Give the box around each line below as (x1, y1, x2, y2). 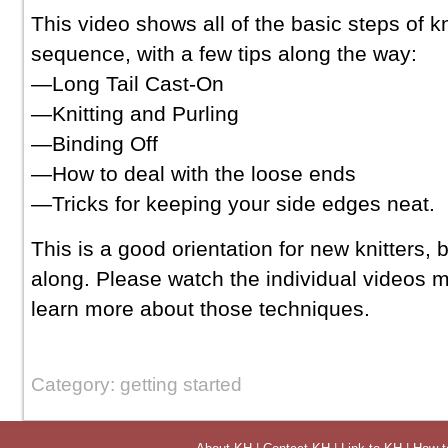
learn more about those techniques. (31, 296, 370, 320)
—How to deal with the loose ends (31, 161, 356, 185)
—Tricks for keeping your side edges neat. (31, 191, 435, 215)
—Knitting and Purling (31, 101, 239, 125)
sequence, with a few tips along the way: (31, 41, 417, 65)
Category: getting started (31, 373, 242, 395)
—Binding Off (31, 131, 158, 155)
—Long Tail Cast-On (31, 71, 224, 95)
